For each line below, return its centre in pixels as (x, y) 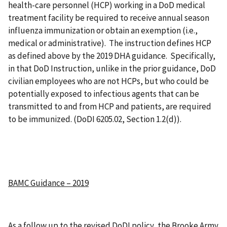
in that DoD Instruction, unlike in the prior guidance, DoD (112, 69)
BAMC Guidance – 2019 (48, 183)
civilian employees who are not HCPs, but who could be (108, 81)
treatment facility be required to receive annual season (109, 18)
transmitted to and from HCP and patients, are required (110, 107)
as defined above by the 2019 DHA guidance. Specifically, (112, 56)
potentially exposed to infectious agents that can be (104, 94)
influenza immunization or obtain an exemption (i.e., (103, 31)
